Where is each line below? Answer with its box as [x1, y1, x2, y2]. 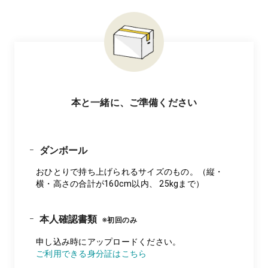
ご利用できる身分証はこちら [36, 248, 147, 258]
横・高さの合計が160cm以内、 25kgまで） [36, 178, 204, 188]
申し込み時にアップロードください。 [36, 236, 181, 246]
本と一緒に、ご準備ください [71, 96, 197, 108]
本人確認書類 [37, 213, 97, 225]
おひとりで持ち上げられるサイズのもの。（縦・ [36, 166, 224, 176]
